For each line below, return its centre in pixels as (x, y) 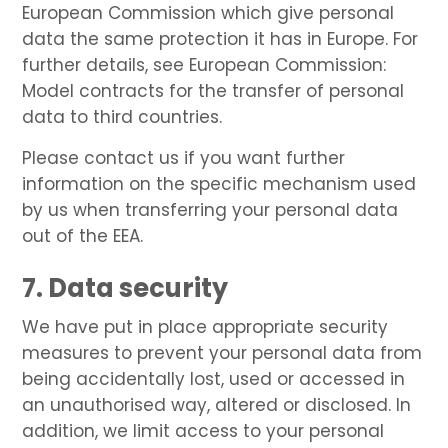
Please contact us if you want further (184, 157)
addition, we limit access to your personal (203, 430)
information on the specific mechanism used (219, 183)
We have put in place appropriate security (205, 326)
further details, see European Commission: (204, 64)
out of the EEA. (83, 235)
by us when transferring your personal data (210, 209)
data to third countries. (122, 116)
